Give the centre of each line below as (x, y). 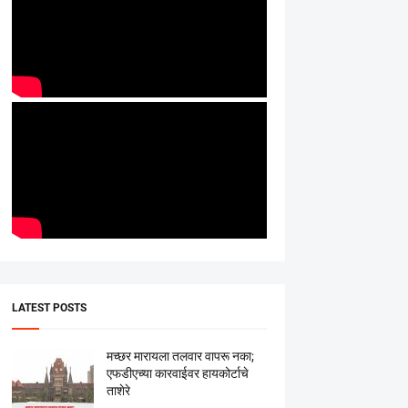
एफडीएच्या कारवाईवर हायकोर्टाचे (177, 373)
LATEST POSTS (49, 308)
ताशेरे (118, 391)
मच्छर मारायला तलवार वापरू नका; (180, 356)
